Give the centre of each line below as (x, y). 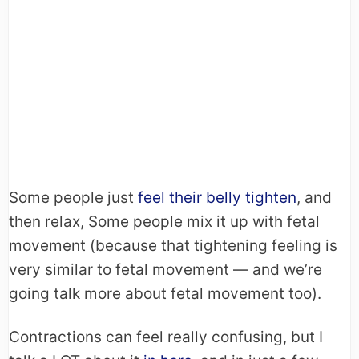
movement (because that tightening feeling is (173, 246)
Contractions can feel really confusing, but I (166, 337)
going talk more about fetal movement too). (165, 294)
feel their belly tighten (217, 198)
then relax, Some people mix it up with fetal (164, 222)
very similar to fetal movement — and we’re (165, 270)
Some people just (73, 198)
